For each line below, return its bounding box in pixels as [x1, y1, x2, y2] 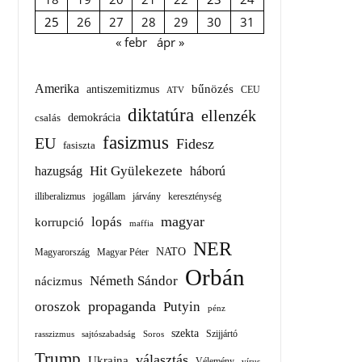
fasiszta [63, 140, 95, 151]
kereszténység [168, 191, 221, 202]
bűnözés [192, 82, 234, 95]
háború [190, 164, 225, 178]
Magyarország [35, 246, 90, 258]
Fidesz [176, 136, 214, 152]
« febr [115, 34, 147, 50]
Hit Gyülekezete [90, 163, 183, 179]
